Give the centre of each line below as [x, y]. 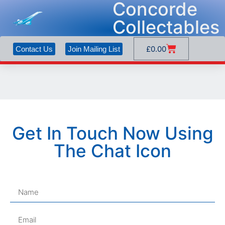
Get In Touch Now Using [113, 133]
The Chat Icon [113, 151]
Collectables [166, 27]
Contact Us [34, 49]
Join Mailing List [94, 49]
